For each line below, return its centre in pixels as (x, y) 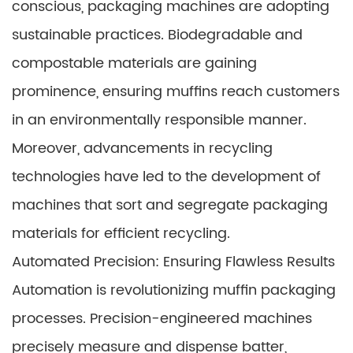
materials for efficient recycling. (121, 234)
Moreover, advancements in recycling (142, 149)
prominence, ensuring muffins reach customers (176, 92)
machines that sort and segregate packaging (170, 205)
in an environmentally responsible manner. (159, 120)
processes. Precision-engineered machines (162, 319)
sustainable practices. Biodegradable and (157, 35)
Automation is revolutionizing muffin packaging (174, 290)
